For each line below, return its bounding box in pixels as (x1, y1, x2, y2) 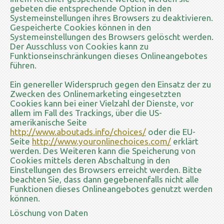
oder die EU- (146, 126, 195, 136)
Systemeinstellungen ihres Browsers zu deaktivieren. (10, 12, 213, 22)
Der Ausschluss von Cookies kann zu (10, 41, 148, 51)
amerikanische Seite (10, 117, 87, 127)
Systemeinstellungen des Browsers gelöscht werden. (10, 31, 213, 41)
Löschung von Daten (10, 207, 88, 217)
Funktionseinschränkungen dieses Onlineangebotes (10, 50, 207, 60)
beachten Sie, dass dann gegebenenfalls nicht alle (10, 174, 199, 184)
